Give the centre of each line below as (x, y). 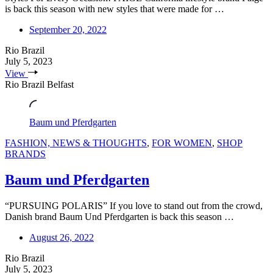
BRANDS (25, 154)
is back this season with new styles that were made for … (115, 9)
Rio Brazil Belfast (39, 85)
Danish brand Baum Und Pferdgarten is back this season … (119, 217)
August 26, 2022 (62, 238)
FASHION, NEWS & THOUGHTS (76, 143)
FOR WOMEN (182, 143)
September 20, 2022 (68, 30)
